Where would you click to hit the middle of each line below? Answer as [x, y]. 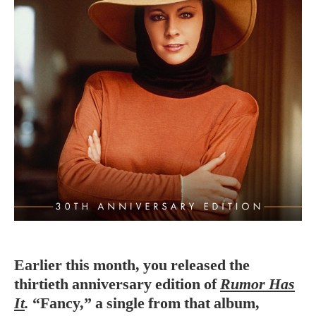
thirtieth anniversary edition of [117, 284]
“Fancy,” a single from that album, [144, 303]
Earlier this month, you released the [132, 265]
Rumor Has [257, 284]
